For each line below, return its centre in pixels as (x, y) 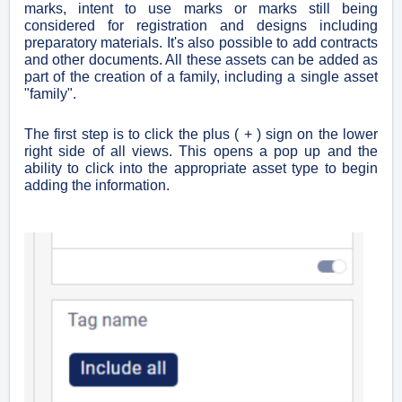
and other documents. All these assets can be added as (201, 60)
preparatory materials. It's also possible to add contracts (201, 43)
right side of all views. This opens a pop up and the (201, 152)
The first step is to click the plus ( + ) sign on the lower (201, 135)
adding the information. (99, 186)
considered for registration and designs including (201, 26)
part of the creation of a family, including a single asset (201, 77)
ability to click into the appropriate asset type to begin (201, 169)
